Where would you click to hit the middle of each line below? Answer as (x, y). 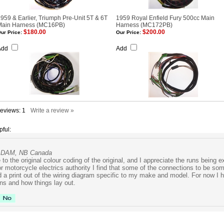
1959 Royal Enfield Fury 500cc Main (165, 18)
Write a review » (52, 110)
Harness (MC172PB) (144, 25)
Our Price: (128, 32)
